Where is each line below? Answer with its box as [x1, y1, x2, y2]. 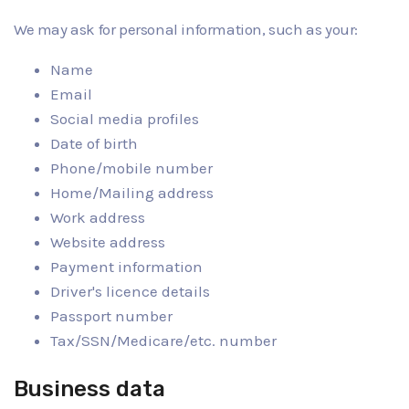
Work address [50, 208, 145, 226]
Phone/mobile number [50, 159, 213, 177]
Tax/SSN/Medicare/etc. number [50, 331, 277, 350]
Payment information [50, 257, 203, 276]
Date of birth [50, 134, 138, 152]
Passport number [50, 307, 173, 325]
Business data [14, 376, 165, 402]
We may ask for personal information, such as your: [14, 20, 358, 38]
